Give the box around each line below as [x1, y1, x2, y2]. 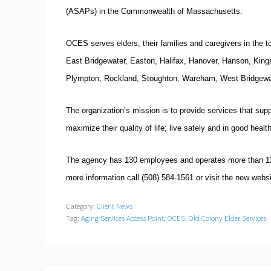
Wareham [182, 74, 215, 83]
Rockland [104, 74, 137, 83]
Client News [97, 201, 132, 211]
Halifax [160, 56, 184, 65]
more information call [66, 173, 142, 182]
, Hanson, [217, 56, 253, 65]
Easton [130, 56, 155, 65]
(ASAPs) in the [66, 7, 121, 16]
